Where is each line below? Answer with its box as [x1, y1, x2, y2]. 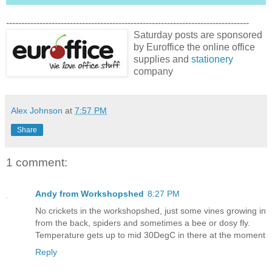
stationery [191, 53, 233, 64]
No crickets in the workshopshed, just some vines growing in [35, 206, 266, 216]
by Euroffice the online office [134, 41, 255, 52]
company [134, 66, 173, 76]
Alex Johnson [11, 105, 63, 115]
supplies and [134, 53, 191, 64]
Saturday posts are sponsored [134, 29, 262, 40]
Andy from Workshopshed [35, 189, 144, 199]
